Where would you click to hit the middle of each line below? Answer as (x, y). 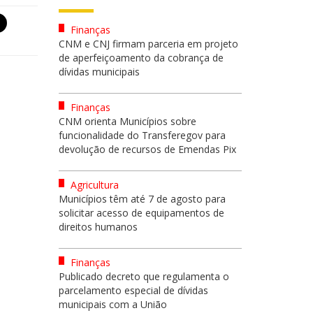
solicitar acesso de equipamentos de (141, 213)
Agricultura (93, 185)
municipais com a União (112, 304)
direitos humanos (98, 227)
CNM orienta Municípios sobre (127, 121)
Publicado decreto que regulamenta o (144, 276)
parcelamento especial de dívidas (133, 290)
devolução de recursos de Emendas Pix (147, 149)
